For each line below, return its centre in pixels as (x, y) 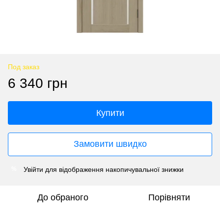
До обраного (63, 197)
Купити (110, 113)
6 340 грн (38, 83)
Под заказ (24, 67)
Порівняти (169, 197)
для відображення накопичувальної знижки (113, 169)
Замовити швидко (110, 144)
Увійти (33, 169)
